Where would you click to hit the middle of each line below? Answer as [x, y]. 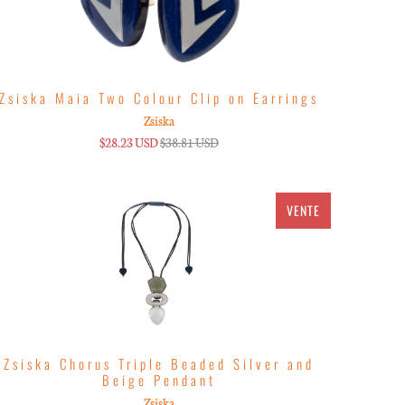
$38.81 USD [189, 142]
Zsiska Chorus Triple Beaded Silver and [159, 363]
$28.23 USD [128, 142]
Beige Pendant [159, 379]
